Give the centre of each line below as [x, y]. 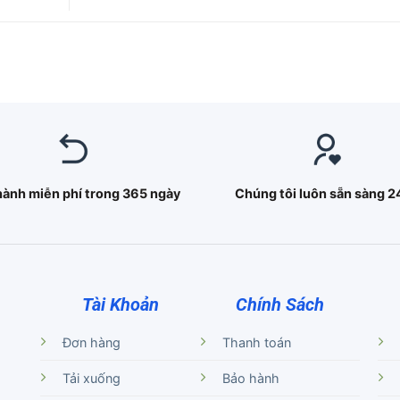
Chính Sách [279, 305]
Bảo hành [251, 379]
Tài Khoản [120, 305]
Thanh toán [257, 343]
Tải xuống [92, 379]
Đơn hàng [92, 343]
